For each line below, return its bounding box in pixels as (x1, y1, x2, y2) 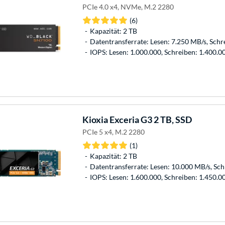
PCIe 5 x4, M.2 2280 (82, 127, 145, 136)
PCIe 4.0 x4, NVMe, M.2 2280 (82, 2, 174, 11)
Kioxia (82, 114, 108, 125)
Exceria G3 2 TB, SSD (107, 114, 192, 125)
